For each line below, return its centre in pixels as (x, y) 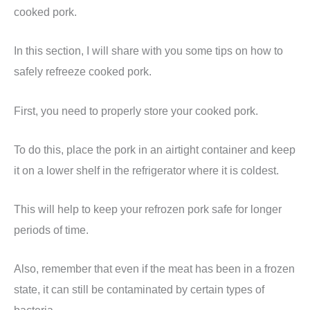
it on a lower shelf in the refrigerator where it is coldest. (146, 170)
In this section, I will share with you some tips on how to (148, 51)
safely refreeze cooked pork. (83, 72)
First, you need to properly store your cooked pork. (136, 110)
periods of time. (51, 230)
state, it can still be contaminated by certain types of (139, 290)
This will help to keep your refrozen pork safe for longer (148, 209)
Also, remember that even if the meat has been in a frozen (154, 269)
